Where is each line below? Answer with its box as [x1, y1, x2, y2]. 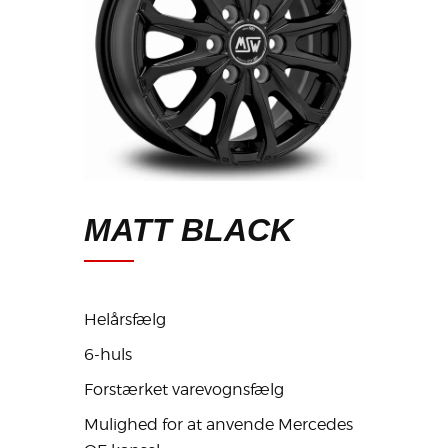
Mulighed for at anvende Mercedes [84, 415, 353, 435]
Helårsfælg [84, 310, 166, 330]
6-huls [84, 345, 132, 365]
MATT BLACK [84, 212, 293, 249]
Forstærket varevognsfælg [84, 380, 284, 400]
